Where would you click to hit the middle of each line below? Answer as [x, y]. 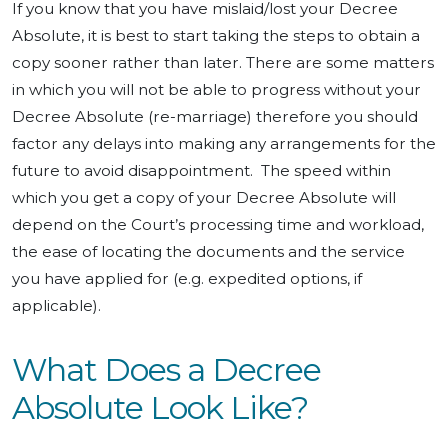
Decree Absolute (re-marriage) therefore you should [215, 116]
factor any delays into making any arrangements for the [224, 143]
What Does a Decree [166, 369]
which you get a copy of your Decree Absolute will [204, 197]
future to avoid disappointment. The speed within [201, 170]
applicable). [56, 305]
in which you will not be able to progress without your [216, 89]
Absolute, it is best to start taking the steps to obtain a [216, 35]
